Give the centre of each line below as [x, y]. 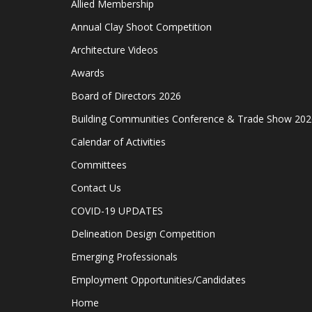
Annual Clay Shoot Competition [141, 27]
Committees [99, 165]
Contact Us [96, 188]
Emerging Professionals [124, 257]
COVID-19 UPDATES [117, 211]
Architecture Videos [115, 50]
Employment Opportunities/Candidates [158, 280]
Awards [88, 73]
